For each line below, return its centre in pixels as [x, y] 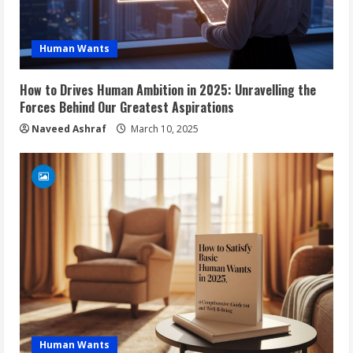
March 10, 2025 [163, 129]
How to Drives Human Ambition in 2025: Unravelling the [168, 90]
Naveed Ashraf [69, 129]
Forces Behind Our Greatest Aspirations [127, 107]
